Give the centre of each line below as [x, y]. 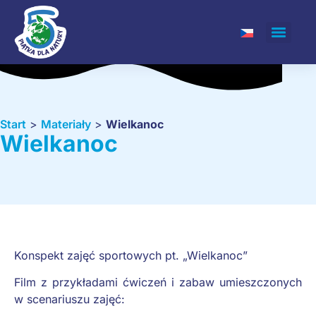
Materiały [66, 124]
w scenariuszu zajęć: [69, 299]
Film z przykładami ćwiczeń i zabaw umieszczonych [158, 282]
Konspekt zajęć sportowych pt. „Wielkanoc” [131, 255]
